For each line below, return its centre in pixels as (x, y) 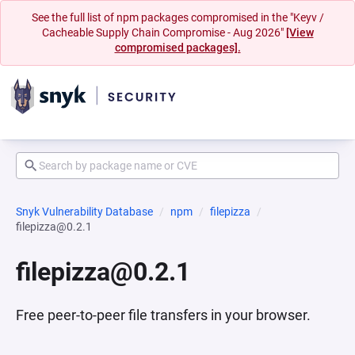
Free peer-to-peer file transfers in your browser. (163, 315)
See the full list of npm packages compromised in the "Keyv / (177, 17)
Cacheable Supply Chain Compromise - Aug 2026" (164, 32)
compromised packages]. (177, 48)
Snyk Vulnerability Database (84, 212)
